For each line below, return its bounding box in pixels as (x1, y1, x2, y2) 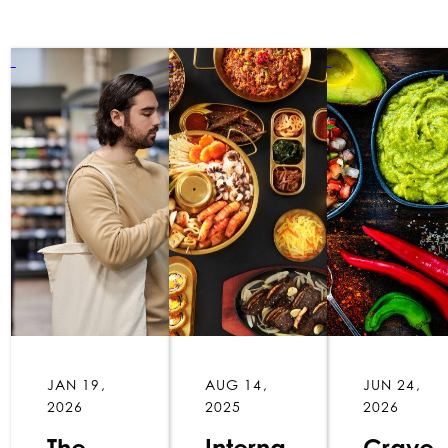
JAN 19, (46, 376, 106, 394)
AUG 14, (204, 376, 268, 394)
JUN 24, (362, 376, 421, 394)
